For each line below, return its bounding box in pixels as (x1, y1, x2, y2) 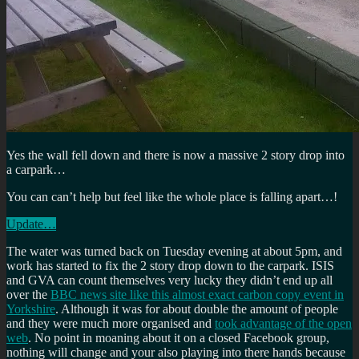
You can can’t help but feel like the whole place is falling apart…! (6, 189, 337, 204)
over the (6, 287, 50, 301)
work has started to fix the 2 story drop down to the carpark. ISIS (6, 258, 334, 272)
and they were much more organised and (6, 316, 215, 330)
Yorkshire (6, 301, 55, 316)
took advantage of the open (215, 316, 352, 330)
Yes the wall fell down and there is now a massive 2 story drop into (6, 147, 345, 162)
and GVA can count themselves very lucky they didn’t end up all (6, 272, 333, 287)
